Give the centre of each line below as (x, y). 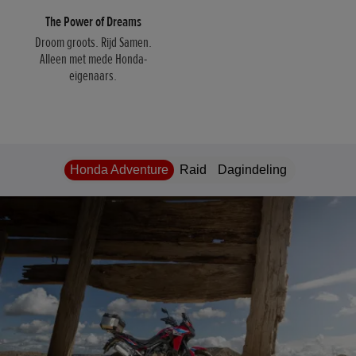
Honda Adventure (119, 170)
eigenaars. (93, 76)
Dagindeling (252, 170)
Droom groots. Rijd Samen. (93, 43)
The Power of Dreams (93, 22)
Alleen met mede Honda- (93, 59)
